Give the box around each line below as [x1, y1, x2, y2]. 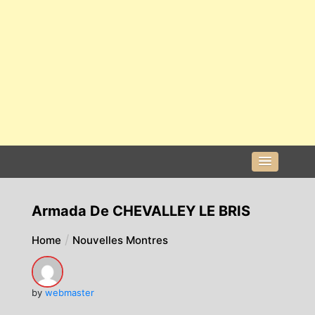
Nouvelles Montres [72, 233, 168, 247]
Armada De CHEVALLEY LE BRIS [31, 202, 250, 220]
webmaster [44, 287, 94, 299]
